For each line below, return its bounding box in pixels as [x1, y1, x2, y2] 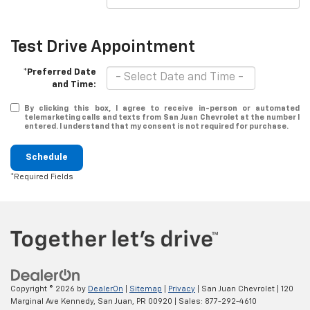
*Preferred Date [23, 67, 97, 77]
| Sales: [172, 298, 205, 306]
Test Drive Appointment [10, 38, 195, 55]
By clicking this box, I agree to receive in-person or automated [24, 104, 300, 112]
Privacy [168, 285, 195, 293]
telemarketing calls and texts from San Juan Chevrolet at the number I [24, 113, 300, 121]
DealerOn [88, 285, 123, 293]
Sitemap [129, 285, 162, 293]
